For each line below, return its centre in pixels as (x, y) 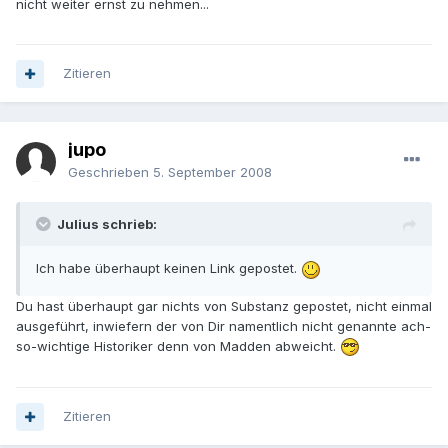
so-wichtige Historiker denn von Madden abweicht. (178, 345)
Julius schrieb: (107, 224)
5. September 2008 (212, 172)
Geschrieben (110, 172)
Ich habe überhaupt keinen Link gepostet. (168, 268)
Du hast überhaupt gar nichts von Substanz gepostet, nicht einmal (224, 305)
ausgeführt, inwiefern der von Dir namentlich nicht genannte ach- (223, 325)
